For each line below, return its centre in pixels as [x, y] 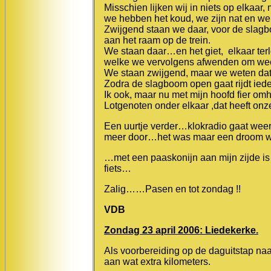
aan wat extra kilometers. [157, 261]
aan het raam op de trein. [157, 40]
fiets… [118, 168]
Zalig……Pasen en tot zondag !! [172, 189]
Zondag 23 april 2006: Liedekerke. [181, 230]
